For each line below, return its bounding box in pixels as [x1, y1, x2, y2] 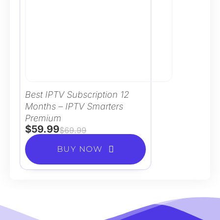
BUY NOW [56, 144, 103, 154]
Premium [25, 112, 61, 123]
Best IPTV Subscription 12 [25, 89, 129, 100]
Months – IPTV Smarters [25, 101, 123, 111]
